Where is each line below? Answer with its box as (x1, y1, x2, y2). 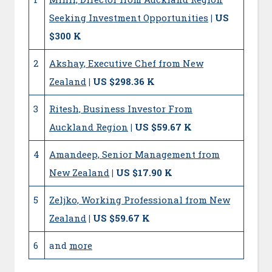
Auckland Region (49, 120, 128, 133)
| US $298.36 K (89, 75, 155, 87)
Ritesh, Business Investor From (49, 102, 192, 115)
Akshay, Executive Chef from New (49, 56, 203, 69)
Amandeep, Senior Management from (49, 148, 220, 160)
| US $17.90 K (112, 166, 172, 178)
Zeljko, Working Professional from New (49, 193, 230, 206)
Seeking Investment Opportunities (49, 11, 208, 24)
